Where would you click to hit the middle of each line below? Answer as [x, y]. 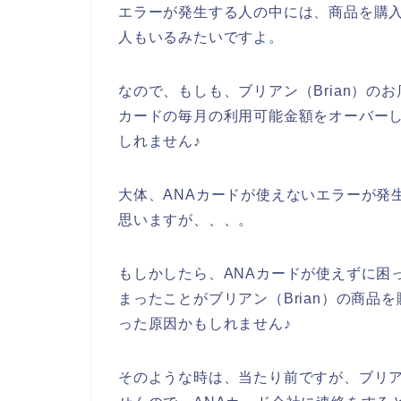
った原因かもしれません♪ [205, 324]
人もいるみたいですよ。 [201, 38]
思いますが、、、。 [186, 220]
